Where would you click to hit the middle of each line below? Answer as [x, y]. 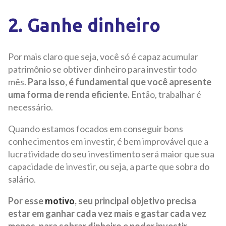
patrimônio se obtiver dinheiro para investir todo [102, 69]
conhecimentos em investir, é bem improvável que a [108, 141]
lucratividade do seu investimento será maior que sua [111, 154]
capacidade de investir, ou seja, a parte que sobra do [109, 166]
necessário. [31, 107]
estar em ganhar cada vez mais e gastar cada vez [107, 213]
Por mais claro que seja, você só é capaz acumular [103, 56]
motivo [60, 201]
